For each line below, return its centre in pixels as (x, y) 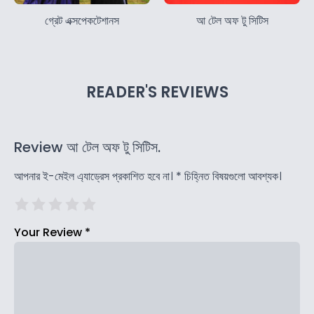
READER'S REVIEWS (157, 92)
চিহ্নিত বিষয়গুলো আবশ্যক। (232, 176)
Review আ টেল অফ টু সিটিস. (87, 147)
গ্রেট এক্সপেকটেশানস (82, 20)
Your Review (49, 232)
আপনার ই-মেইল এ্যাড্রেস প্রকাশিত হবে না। (94, 176)
